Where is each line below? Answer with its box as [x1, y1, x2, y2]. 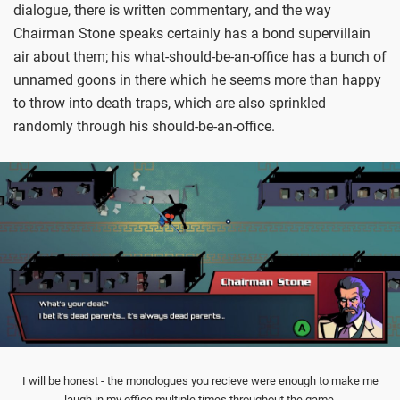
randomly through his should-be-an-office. [13, 117, 275, 135]
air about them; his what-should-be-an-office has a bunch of [13, 47, 387, 65]
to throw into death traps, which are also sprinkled [13, 94, 326, 112]
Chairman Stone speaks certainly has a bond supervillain [13, 24, 371, 42]
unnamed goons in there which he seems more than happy [13, 71, 381, 88]
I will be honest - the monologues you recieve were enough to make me [21, 373, 379, 387]
